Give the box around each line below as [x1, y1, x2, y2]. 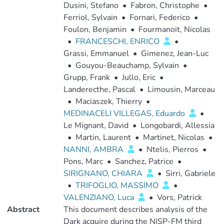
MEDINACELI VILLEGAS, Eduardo [63, 108, 187, 119]
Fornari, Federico [129, 12, 190, 23]
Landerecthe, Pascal [63, 84, 135, 95]
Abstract [7, 204, 39, 215]
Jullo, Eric [121, 72, 155, 83]
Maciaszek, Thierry [75, 96, 142, 107]
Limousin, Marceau [147, 84, 215, 95]
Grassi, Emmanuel [63, 48, 129, 59]
